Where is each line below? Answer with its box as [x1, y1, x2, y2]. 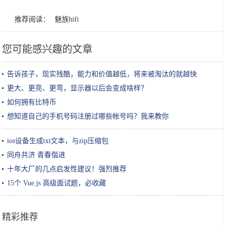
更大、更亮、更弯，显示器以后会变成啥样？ [7, 84, 148, 92]
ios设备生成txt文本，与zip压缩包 [7, 137, 109, 145]
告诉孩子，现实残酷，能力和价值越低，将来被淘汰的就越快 [7, 70, 197, 78]
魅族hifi [55, 16, 79, 23]
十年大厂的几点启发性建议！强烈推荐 [7, 165, 127, 173]
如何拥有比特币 [7, 98, 57, 106]
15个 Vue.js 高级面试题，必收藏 [7, 179, 106, 187]
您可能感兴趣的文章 [2, 44, 93, 55]
